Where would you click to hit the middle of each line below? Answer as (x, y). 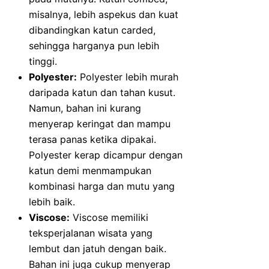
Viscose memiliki (109, 218)
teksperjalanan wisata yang (91, 233)
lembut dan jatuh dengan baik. (98, 249)
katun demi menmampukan (90, 171)
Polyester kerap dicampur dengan (106, 155)
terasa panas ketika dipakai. (92, 140)
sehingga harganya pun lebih (94, 46)
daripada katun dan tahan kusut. (102, 93)
